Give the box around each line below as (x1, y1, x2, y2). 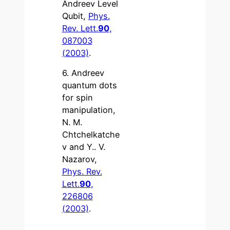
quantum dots (62, 80, 117, 91)
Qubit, (62, 11, 88, 22)
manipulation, (62, 105, 116, 116)
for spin (62, 92, 93, 103)
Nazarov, (62, 154, 97, 165)
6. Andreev (62, 68, 104, 79)
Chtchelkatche (62, 129, 120, 140)
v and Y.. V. (62, 142, 105, 152)
